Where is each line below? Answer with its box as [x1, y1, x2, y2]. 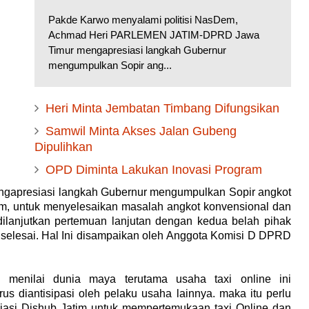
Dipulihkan [34, 140, 92, 154]
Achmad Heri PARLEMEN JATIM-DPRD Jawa [48, 29, 259, 41]
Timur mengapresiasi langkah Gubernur [48, 44, 226, 57]
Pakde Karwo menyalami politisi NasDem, [48, 14, 238, 26]
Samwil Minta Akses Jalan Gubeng [46, 124, 237, 139]
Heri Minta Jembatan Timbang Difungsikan [46, 101, 279, 116]
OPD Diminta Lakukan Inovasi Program [46, 163, 262, 177]
